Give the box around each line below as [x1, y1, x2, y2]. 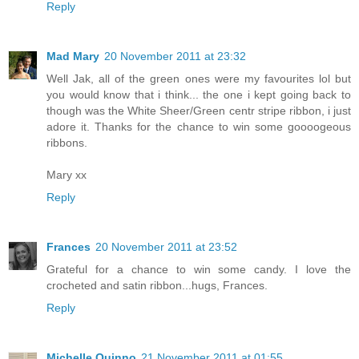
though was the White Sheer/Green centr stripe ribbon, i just [46, 104, 351, 118]
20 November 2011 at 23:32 [104, 50, 246, 63]
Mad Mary [46, 50, 99, 63]
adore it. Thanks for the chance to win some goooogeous [46, 120, 351, 134]
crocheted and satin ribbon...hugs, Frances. [46, 279, 268, 292]
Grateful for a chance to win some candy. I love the [46, 263, 351, 276]
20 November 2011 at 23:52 [95, 240, 237, 254]
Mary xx [46, 168, 87, 182]
